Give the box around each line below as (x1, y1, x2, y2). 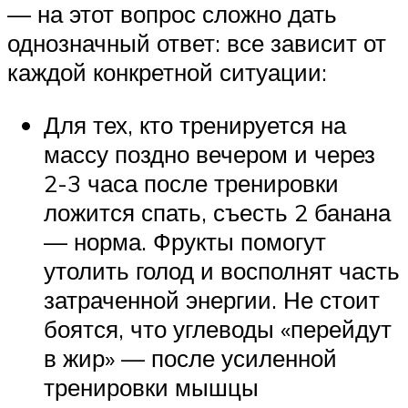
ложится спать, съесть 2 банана (44, 197, 391, 227)
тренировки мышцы (44, 372, 259, 402)
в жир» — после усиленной (44, 342, 337, 372)
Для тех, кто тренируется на (44, 109, 346, 139)
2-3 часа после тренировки (44, 168, 339, 198)
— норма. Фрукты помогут (44, 226, 326, 256)
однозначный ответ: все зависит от (7, 28, 386, 58)
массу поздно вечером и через (44, 138, 375, 168)
